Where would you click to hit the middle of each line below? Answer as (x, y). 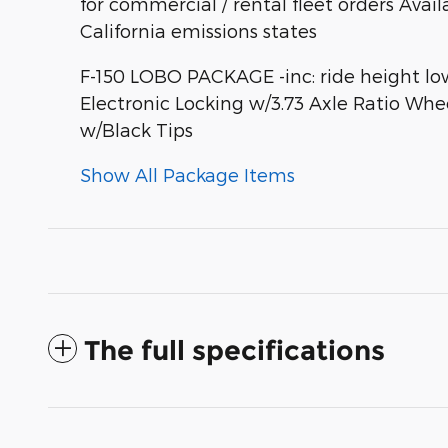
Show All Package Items (187, 175)
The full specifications (234, 351)
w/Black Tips (136, 130)
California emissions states (198, 31)
